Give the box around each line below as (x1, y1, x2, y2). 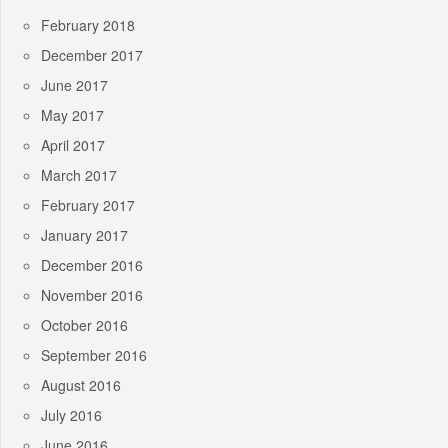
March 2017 (41, 164, 117, 185)
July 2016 (41, 404, 102, 425)
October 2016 (41, 314, 128, 335)
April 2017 (41, 134, 105, 155)
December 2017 (41, 44, 143, 65)
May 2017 (41, 104, 104, 125)
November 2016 (41, 284, 143, 305)
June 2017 (41, 74, 108, 95)
